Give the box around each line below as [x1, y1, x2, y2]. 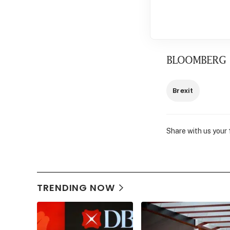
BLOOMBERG [166, 53, 226, 66]
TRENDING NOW [37, 181, 115, 195]
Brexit [172, 86, 194, 96]
